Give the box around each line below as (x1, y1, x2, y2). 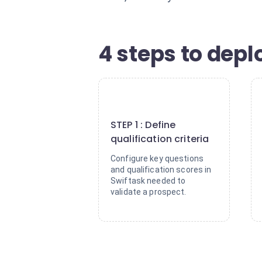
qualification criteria (111, 132, 209, 146)
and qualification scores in (111, 165, 212, 174)
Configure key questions (111, 154, 204, 163)
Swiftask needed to (111, 176, 186, 185)
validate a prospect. (111, 187, 187, 196)
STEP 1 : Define (111, 118, 176, 132)
